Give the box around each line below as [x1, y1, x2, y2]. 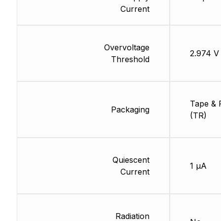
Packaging [110, 105, 149, 115]
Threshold [110, 54, 149, 65]
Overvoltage [104, 42, 149, 53]
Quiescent [112, 155, 149, 165]
